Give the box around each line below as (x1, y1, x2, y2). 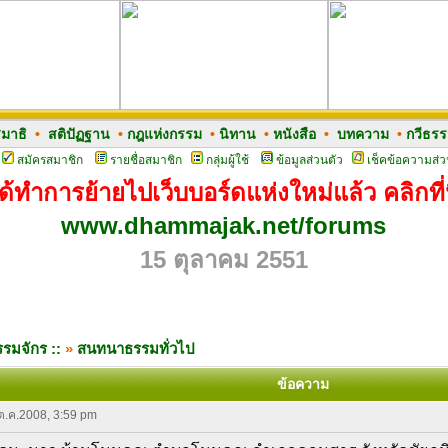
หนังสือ (272, 126, 316, 142)
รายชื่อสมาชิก (109, 153, 182, 167)
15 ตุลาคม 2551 (139, 246, 308, 273)
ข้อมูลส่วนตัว (275, 153, 343, 167)
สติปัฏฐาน (47, 126, 110, 142)
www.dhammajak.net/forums (61, 212, 386, 239)
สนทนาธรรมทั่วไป (77, 340, 195, 357)
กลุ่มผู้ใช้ (205, 153, 249, 167)
